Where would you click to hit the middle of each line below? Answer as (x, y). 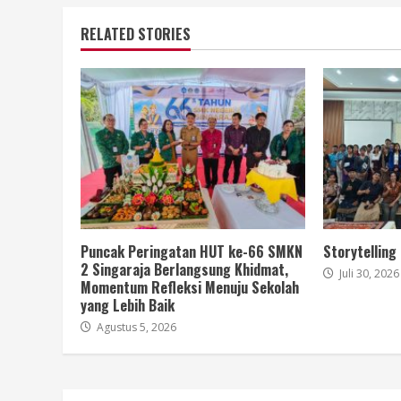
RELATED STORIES (136, 34)
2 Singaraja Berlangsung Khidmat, (184, 269)
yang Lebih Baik (128, 305)
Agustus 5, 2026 (135, 327)
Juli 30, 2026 (367, 273)
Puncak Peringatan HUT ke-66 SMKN (192, 251)
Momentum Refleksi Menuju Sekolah (190, 287)
